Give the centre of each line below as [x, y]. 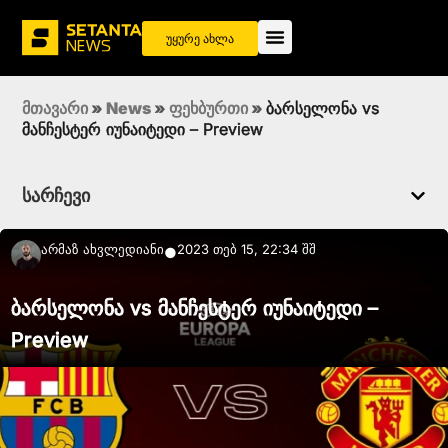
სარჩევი [56, 196]
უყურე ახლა [200, 38]
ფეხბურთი [208, 108]
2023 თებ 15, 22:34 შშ [246, 249]
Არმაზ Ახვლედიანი [102, 249]
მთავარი [55, 108]
